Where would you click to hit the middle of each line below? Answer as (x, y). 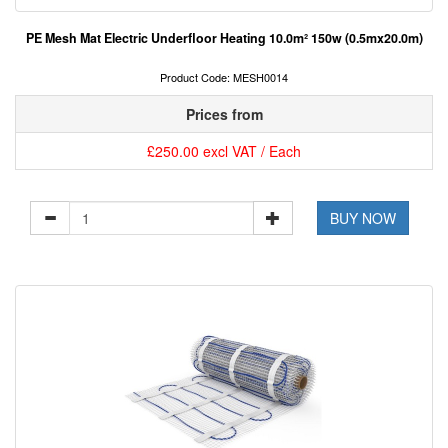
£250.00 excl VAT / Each (224, 151)
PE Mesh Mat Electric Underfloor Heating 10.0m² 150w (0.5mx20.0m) (224, 38)
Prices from (224, 114)
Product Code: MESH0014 (224, 77)
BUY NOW (363, 218)
